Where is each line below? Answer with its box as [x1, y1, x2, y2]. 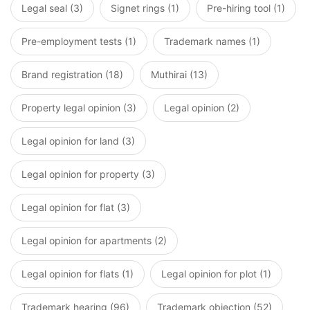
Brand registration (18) [21, 69, 123, 80]
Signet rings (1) [111, 2, 179, 14]
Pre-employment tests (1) [21, 35, 136, 47]
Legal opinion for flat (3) [21, 201, 130, 213]
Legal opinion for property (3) [21, 168, 155, 180]
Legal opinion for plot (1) [161, 268, 271, 280]
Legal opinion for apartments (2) [21, 235, 167, 246]
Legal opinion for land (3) [21, 135, 135, 147]
